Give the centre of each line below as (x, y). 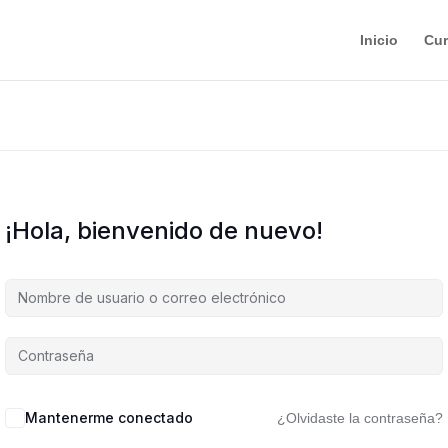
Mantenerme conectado (109, 417)
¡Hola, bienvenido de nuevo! (164, 230)
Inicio (379, 40)
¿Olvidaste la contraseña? (360, 418)
